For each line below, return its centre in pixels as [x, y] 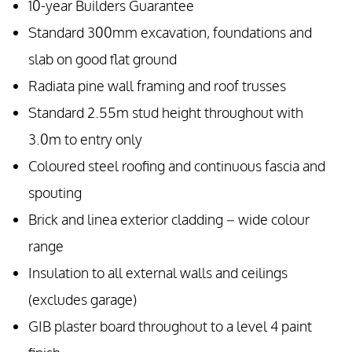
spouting [55, 193]
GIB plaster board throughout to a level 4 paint [170, 327]
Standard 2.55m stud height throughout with [166, 113]
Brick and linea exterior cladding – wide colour [169, 220]
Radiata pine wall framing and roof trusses [157, 86]
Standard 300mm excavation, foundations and [170, 33]
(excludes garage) [82, 300]
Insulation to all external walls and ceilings [158, 273]
